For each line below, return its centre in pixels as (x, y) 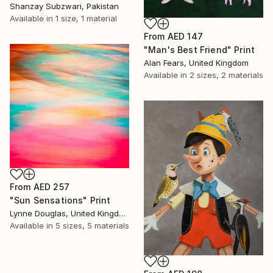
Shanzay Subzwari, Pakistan (64, 6)
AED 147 (185, 36)
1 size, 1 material (86, 19)
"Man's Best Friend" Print (199, 49)
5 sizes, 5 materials (92, 226)
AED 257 (51, 187)
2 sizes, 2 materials (226, 75)
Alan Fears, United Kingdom (196, 62)
